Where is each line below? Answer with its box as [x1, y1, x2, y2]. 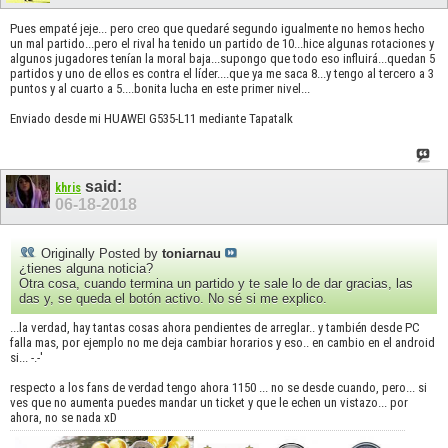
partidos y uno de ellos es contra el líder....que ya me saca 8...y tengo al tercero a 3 [10, 66, 434, 82]
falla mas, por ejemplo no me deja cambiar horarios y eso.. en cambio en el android [10, 335, 435, 351]
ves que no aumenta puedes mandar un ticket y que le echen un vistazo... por [10, 395, 408, 411]
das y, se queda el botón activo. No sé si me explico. [19, 291, 327, 307]
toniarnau [162, 246, 221, 262]
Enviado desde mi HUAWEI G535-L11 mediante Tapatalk [10, 111, 293, 127]
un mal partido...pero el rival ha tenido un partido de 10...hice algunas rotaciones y [10, 36, 434, 52]
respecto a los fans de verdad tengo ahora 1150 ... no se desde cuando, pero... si [10, 380, 427, 396]
